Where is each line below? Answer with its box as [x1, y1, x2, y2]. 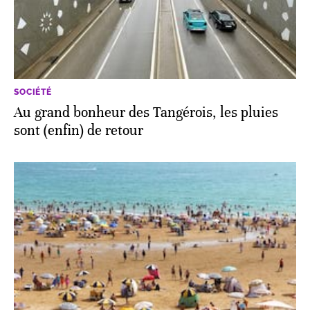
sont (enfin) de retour [14, 122, 143, 140]
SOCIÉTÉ [14, 87, 52, 98]
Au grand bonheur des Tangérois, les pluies [14, 104, 278, 122]
